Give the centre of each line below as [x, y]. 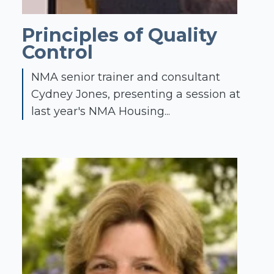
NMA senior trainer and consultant [125, 77]
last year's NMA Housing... [100, 112]
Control [57, 52]
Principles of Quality [120, 35]
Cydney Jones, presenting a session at [135, 94]
